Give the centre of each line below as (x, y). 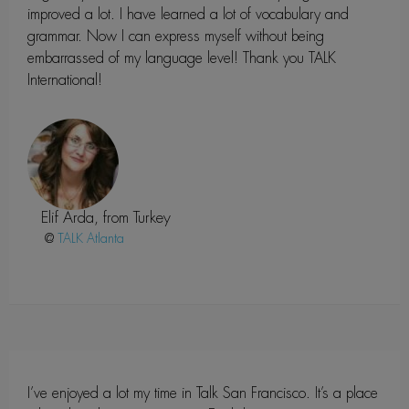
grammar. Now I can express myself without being (176, 36)
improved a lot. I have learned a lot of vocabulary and (188, 14)
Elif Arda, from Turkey (106, 217)
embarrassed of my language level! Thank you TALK (182, 58)
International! (65, 79)
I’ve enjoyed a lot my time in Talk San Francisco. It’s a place (203, 393)
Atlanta (105, 238)
